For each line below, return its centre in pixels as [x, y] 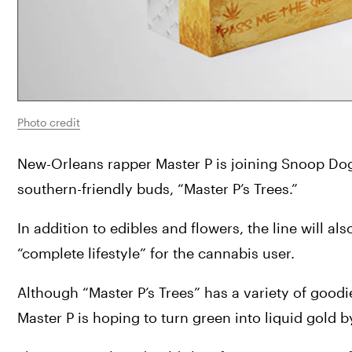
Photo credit [49, 122]
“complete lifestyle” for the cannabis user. [156, 253]
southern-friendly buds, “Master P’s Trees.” [158, 189]
